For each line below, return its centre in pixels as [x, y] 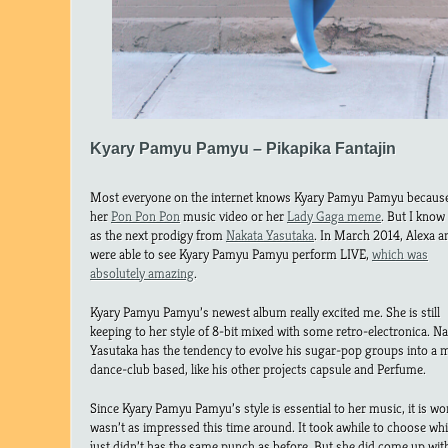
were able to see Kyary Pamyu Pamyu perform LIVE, [231, 253]
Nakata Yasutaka [270, 234]
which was [400, 253]
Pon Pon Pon [145, 215]
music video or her [233, 215]
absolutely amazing [142, 272]
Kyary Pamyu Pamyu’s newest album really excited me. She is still [265, 311]
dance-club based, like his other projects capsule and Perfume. [258, 368]
